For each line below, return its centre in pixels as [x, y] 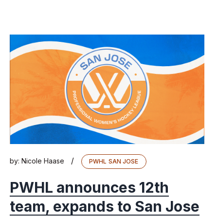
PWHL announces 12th [89, 188]
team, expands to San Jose [105, 207]
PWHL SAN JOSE [114, 162]
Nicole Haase [43, 161]
